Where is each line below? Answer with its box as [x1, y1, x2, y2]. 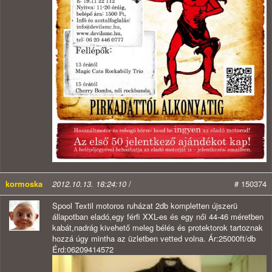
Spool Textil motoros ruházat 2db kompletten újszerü [52, 200, 237, 212]
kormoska [5, 178, 42, 190]
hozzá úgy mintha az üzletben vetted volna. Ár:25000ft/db [52, 233, 256, 245]
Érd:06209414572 [52, 243, 114, 256]
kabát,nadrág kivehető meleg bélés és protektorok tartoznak [52, 222, 263, 234]
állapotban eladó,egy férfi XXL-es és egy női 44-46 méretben [52, 211, 263, 223]
